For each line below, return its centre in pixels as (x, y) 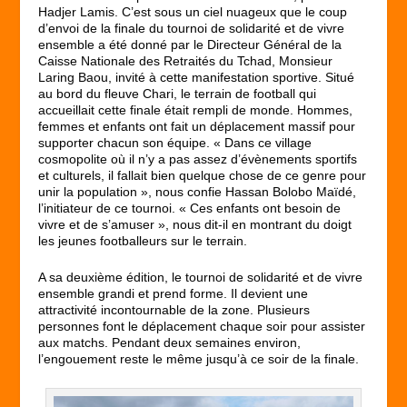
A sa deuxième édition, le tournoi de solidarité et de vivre (201, 278)
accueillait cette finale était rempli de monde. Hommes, (196, 109)
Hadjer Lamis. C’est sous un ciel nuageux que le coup (193, 11)
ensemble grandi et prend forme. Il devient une (174, 294)
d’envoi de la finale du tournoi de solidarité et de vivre (192, 28)
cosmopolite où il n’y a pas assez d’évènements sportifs (198, 159)
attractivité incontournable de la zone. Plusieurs (174, 310)
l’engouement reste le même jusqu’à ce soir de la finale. (199, 359)
